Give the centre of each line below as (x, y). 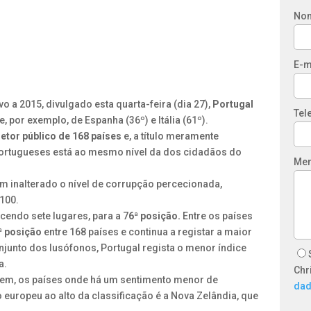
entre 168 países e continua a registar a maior (147, 232)
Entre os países (217, 216)
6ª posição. (155, 216)
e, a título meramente (171, 136)
